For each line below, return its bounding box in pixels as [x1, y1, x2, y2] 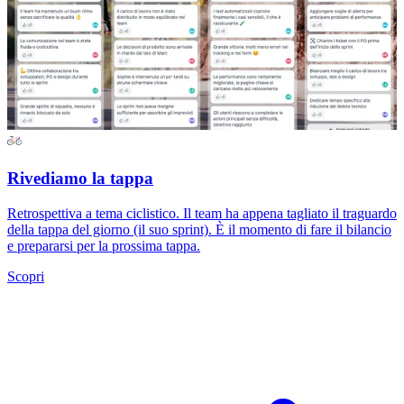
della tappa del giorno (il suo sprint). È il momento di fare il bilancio [7, 221, 391, 237]
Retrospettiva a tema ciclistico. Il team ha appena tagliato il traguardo [7, 205, 397, 221]
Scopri [7, 268, 44, 284]
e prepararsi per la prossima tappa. [7, 237, 200, 253]
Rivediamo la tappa [7, 169, 153, 188]
